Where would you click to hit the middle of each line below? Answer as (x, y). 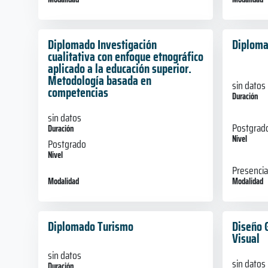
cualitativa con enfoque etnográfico (126, 56)
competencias (78, 92)
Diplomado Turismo (91, 226)
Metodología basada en (100, 80)
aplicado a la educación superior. (120, 68)
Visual (246, 238)
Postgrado (67, 144)
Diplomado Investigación (102, 44)
